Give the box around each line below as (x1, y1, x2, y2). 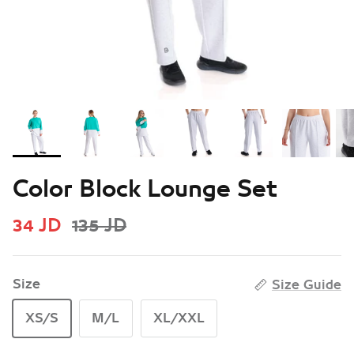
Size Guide (272, 276, 341, 293)
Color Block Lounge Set (13, 175, 277, 205)
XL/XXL (153, 309, 205, 326)
